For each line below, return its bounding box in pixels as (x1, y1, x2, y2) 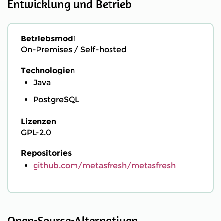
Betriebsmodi (21, 34, 75, 43)
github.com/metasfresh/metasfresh (33, 161, 176, 170)
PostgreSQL (33, 95, 79, 104)
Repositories (21, 148, 72, 158)
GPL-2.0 (21, 128, 51, 137)
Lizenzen (21, 117, 56, 126)
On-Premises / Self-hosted (21, 45, 127, 54)
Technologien (21, 66, 75, 75)
